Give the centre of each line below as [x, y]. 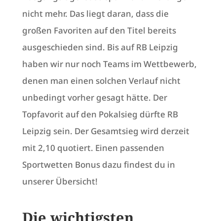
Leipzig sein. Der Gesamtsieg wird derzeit [106, 131]
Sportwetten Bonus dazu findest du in [98, 165]
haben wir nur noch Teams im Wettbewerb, [109, 64]
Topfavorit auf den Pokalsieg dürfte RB [100, 114]
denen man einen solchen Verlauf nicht [101, 81]
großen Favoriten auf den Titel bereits [99, 31]
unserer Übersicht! [60, 182]
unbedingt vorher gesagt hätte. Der [94, 98]
